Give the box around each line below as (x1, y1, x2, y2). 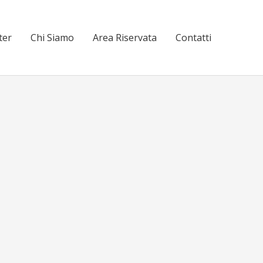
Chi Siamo (31, 31, 74, 44)
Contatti (176, 31, 211, 44)
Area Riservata (93, 31, 157, 44)
